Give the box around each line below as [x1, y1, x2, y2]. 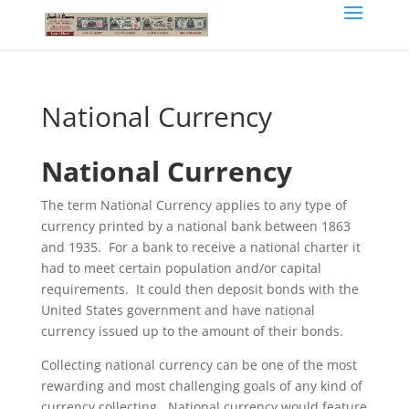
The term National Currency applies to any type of [40, 196, 347, 214]
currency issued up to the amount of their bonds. [40, 322, 343, 340]
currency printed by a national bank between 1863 [40, 217, 351, 235]
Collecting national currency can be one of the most [40, 356, 357, 373]
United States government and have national [40, 301, 315, 319]
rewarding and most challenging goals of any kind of [40, 377, 362, 394]
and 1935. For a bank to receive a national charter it [40, 238, 361, 256]
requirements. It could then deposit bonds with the [40, 280, 359, 298]
